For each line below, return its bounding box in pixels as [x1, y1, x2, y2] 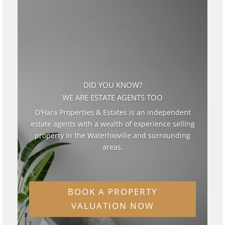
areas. [102, 142, 123, 152]
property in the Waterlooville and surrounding [35, 131, 190, 141]
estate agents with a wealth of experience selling [30, 119, 195, 129]
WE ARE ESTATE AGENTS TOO [62, 92, 163, 103]
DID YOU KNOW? [83, 80, 142, 90]
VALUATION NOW [71, 200, 154, 212]
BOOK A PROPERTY [67, 186, 158, 198]
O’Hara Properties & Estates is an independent [34, 107, 191, 118]
